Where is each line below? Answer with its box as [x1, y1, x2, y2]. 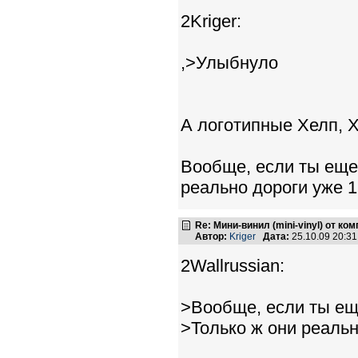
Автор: [195, 231, 227, 242]
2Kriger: [181, 11, 241, 31]
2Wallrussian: [181, 256, 284, 276]
